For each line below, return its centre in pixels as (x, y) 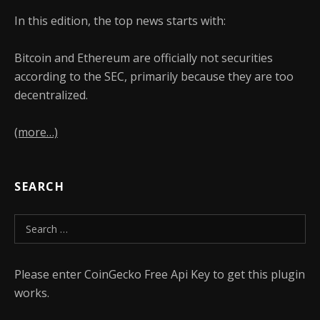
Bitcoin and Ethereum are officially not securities (144, 58)
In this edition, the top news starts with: (120, 21)
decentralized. (54, 95)
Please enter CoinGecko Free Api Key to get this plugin (160, 274)
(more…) (36, 132)
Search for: (45, 223)
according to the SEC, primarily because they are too (154, 76)
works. (32, 293)
